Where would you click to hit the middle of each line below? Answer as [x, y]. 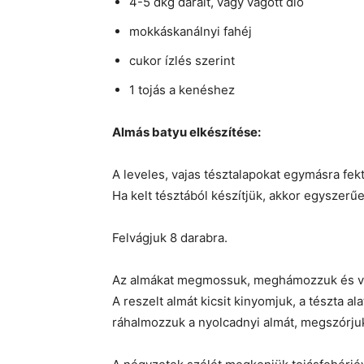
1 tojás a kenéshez [182, 90]
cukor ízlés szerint [182, 61]
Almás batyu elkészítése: [186, 132]
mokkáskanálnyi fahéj [191, 32]
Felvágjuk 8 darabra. [170, 238]
